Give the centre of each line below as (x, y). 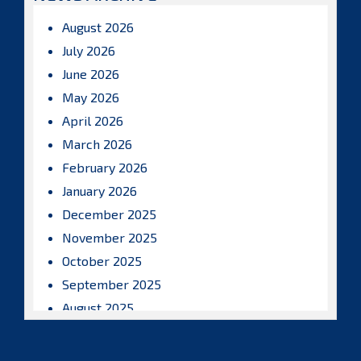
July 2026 (89, 50)
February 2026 (105, 167)
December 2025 (109, 214)
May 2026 (91, 97)
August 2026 (98, 27)
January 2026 (100, 191)
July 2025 (89, 331)
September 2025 (112, 284)
